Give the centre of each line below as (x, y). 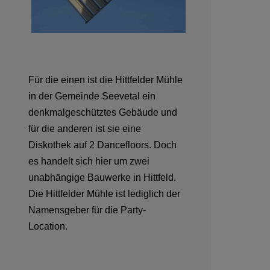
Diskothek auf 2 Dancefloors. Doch (102, 145)
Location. (48, 227)
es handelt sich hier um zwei (89, 162)
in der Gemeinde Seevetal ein (92, 96)
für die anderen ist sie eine (85, 129)
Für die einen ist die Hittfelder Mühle (105, 80)
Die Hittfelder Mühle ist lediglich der (104, 194)
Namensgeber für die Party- (87, 210)
